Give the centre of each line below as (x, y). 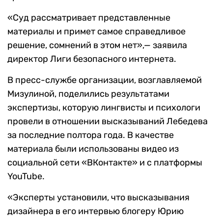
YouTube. (26, 177)
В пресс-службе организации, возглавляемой (105, 80)
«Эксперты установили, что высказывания (98, 198)
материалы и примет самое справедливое (96, 32)
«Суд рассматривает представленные (89, 18)
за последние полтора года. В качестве (91, 135)
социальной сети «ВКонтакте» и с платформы (105, 163)
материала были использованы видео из (93, 149)
